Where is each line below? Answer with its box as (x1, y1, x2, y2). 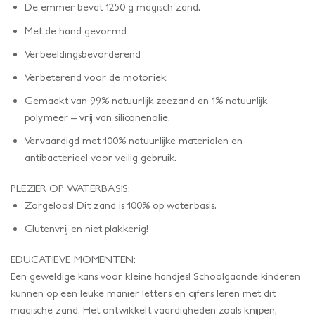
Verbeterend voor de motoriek (24, 70, 166, 83)
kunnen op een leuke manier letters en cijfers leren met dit (11, 286, 276, 299)
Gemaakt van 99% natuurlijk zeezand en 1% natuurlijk (24, 94, 267, 106)
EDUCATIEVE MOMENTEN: (11, 252, 136, 265)
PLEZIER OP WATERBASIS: (11, 181, 130, 194)
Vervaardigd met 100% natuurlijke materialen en (24, 134, 243, 146)
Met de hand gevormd (24, 24, 127, 37)
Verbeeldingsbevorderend (24, 47, 141, 60)
